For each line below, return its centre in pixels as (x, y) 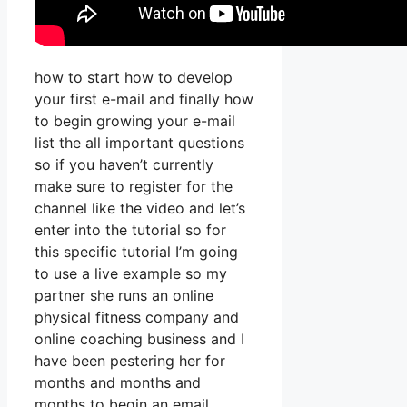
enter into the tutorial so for (130, 230)
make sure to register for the (134, 187)
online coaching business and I (139, 339)
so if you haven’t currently (124, 165)
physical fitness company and (137, 318)
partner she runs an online (124, 296)
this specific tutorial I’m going (136, 252)
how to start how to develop (134, 78)
